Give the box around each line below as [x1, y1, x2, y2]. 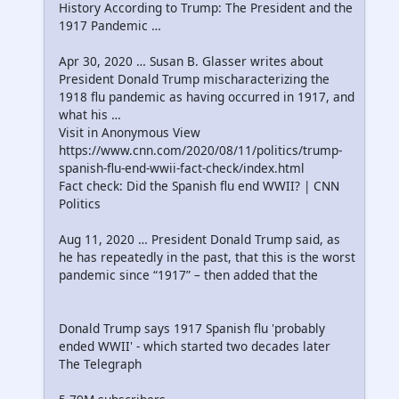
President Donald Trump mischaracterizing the [59, 69, 330, 87]
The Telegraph [59, 354, 142, 372]
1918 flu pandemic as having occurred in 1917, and [59, 87, 354, 105]
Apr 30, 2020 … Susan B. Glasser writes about [59, 52, 323, 69]
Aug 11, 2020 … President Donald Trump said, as [59, 230, 340, 248]
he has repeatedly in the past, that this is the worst [59, 248, 355, 265]
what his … [59, 105, 121, 123]
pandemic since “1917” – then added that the [59, 265, 318, 283]
